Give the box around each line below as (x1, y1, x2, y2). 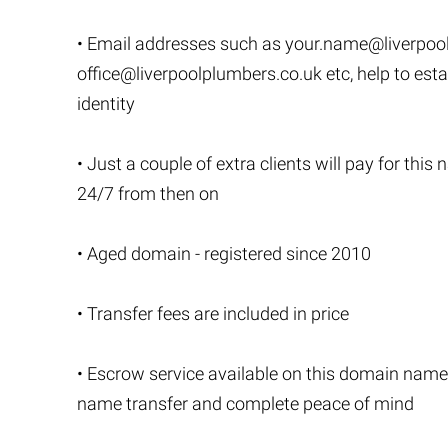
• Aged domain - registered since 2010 (77, 243, 371, 264)
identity (77, 93, 135, 114)
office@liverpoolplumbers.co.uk (77, 63, 322, 84)
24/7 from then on (77, 183, 219, 204)
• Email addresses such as (77, 33, 285, 54)
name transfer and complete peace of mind (77, 393, 414, 414)
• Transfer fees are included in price (77, 303, 349, 324)
